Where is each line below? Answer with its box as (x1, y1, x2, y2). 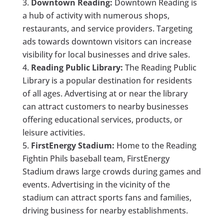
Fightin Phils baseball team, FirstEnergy (22, 152, 169, 164)
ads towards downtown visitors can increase (22, 35, 191, 47)
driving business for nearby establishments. (22, 204, 188, 216)
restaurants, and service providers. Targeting (22, 22, 192, 34)
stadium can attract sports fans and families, (22, 191, 191, 203)
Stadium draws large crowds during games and (22, 165, 201, 177)
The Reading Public (122, 61, 196, 73)
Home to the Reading (114, 139, 196, 151)
